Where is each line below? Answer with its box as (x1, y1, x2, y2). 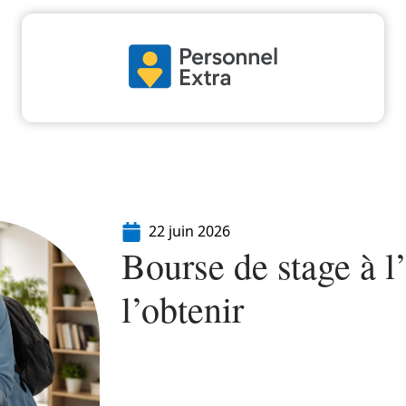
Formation (291, 149, 370, 170)
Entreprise (179, 149, 256, 170)
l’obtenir (121, 285, 244, 333)
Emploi (92, 149, 145, 170)
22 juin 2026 (149, 221, 230, 241)
